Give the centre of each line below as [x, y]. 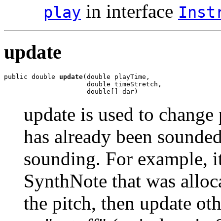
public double [32, 76]
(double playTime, [116, 76]
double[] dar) [71, 91]
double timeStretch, [83, 84]
